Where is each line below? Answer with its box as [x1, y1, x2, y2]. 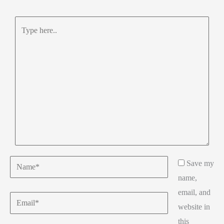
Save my [186, 159, 214, 168]
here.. [14, 33, 32, 42]
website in [178, 202, 210, 211]
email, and [178, 188, 210, 197]
